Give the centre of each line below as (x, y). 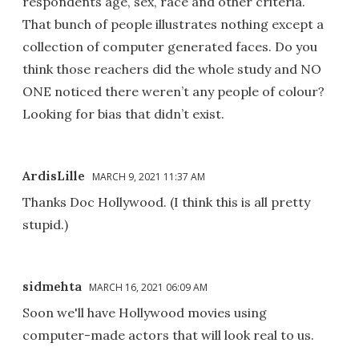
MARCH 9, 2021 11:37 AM (149, 176)
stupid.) (45, 224)
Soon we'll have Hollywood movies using (145, 312)
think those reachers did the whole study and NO (172, 69)
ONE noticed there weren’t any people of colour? (173, 91)
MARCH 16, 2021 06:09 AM (148, 287)
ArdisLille (54, 175)
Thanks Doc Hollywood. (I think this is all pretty (166, 202)
